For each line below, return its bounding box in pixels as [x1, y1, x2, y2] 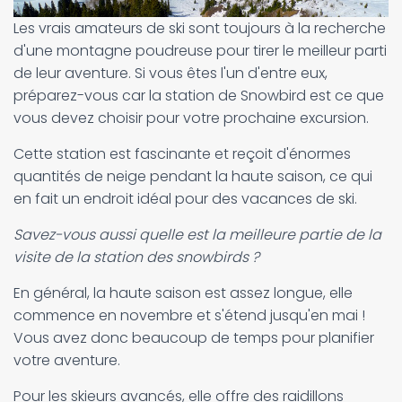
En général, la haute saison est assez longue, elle [13, 283, 353, 303]
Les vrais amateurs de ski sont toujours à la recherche [13, 18, 386, 39]
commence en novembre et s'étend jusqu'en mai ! [13, 305, 365, 326]
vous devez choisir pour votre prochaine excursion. [13, 108, 369, 128]
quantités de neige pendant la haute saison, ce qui [13, 166, 372, 187]
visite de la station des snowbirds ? [13, 247, 259, 267]
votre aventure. [13, 350, 120, 371]
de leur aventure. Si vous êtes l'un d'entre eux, [13, 63, 328, 83]
